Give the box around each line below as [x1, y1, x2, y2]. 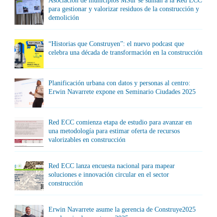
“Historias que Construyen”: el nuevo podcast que [48, 40, 184, 47]
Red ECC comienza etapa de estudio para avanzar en [48, 119, 192, 126]
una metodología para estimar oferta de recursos [48, 127, 180, 135]
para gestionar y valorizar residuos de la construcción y [48, 5, 199, 13]
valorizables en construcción [48, 136, 125, 143]
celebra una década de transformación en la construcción [48, 49, 202, 56]
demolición [48, 14, 79, 21]
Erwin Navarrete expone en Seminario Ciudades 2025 [48, 88, 196, 95]
